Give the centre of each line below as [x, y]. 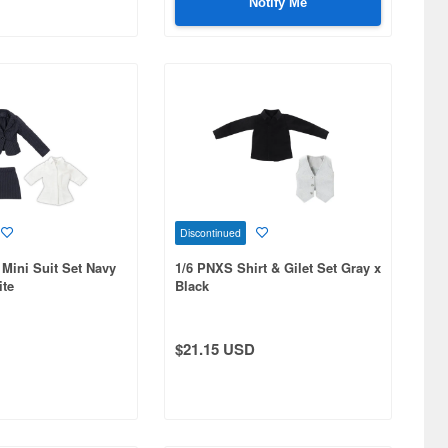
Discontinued [210, 232]
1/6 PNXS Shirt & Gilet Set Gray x [277, 267]
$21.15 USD [214, 348]
